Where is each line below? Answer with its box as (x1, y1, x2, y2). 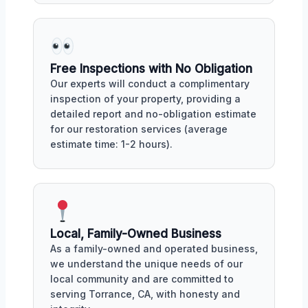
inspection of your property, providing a (50, 92, 241, 104)
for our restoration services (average (50, 122, 228, 135)
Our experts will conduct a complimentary (50, 77, 250, 89)
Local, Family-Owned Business (50, 226, 221, 241)
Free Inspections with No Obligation (50, 61, 252, 76)
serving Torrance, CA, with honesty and (50, 287, 240, 300)
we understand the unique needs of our (50, 257, 243, 269)
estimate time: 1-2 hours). (50, 137, 173, 150)
